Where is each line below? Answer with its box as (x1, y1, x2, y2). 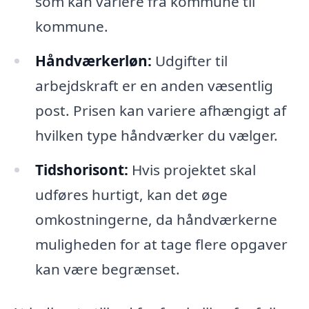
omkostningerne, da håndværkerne (34, 209, 277, 229)
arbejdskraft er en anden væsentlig (34, 75, 273, 95)
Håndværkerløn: (34, 50, 152, 70)
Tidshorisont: (34, 159, 128, 179)
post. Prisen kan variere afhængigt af (34, 100, 286, 120)
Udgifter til (151, 50, 228, 70)
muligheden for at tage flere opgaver (34, 234, 288, 254)
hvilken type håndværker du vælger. (34, 125, 278, 145)
